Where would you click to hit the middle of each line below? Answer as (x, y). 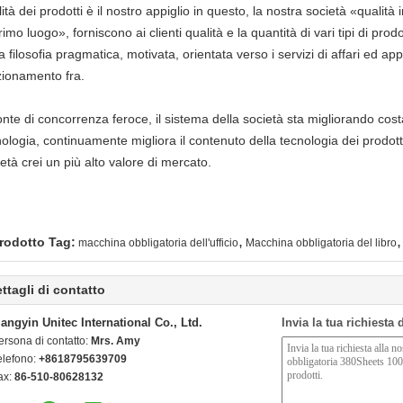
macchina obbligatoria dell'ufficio (158, 243)
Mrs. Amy (116, 341)
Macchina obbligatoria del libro (321, 243)
